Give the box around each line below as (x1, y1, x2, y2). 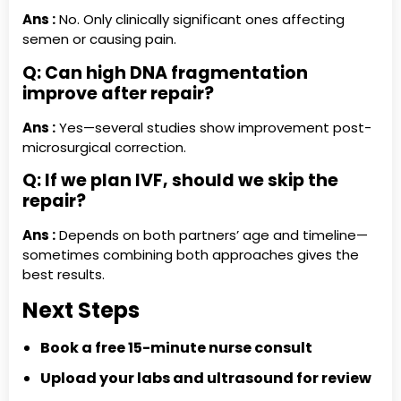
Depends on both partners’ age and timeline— (55, 226, 368, 245)
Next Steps (22, 294, 140, 325)
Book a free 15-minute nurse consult (40, 337, 312, 358)
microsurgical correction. (22, 137, 186, 157)
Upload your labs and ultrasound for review (40, 367, 371, 388)
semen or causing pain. (22, 30, 176, 49)
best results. (22, 265, 105, 285)
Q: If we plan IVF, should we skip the (22, 168, 338, 193)
